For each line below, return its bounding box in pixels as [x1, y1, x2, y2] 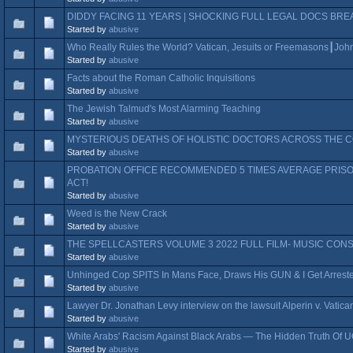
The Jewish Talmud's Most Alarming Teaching [67, 102, 261, 114]
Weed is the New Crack [67, 207, 167, 219]
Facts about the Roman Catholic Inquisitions [67, 72, 255, 84]
